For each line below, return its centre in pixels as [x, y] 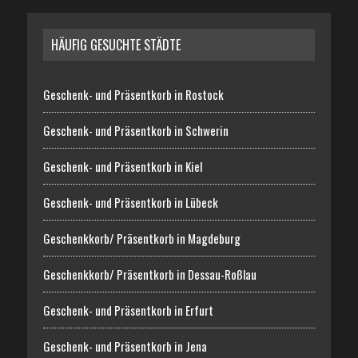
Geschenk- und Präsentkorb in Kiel [122, 166]
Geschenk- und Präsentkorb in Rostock [133, 94]
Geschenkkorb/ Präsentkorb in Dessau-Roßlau [149, 274]
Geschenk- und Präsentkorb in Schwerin [135, 130]
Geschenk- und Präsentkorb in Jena [125, 346]
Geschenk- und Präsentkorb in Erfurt [128, 310]
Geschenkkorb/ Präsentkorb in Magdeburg [141, 238]
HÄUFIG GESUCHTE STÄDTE [115, 44]
